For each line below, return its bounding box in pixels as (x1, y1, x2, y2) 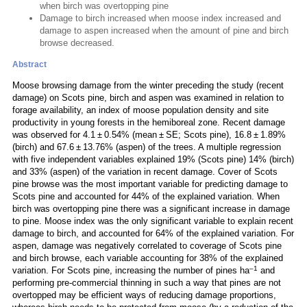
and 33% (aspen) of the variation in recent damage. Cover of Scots (12, 167, 278, 177)
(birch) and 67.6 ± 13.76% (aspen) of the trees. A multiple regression (12, 142, 281, 152)
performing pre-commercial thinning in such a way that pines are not (12, 278, 281, 288)
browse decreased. (40, 38, 114, 48)
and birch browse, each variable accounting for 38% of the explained (12, 253, 283, 263)
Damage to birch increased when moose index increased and (40, 13, 281, 23)
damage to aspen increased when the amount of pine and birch (40, 25, 288, 36)
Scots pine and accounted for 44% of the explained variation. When (12, 191, 280, 201)
